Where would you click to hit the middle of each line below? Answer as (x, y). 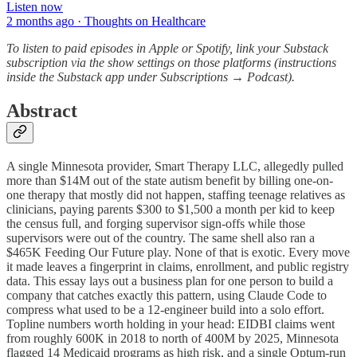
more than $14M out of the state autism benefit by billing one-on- (170, 181)
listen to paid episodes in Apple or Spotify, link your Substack (175, 49)
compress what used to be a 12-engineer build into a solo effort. (165, 310)
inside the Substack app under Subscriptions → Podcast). (151, 77)
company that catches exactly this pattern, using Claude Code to (167, 296)
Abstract (42, 111)
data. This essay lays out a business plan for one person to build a (170, 281)
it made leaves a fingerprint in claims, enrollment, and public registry (178, 267)
